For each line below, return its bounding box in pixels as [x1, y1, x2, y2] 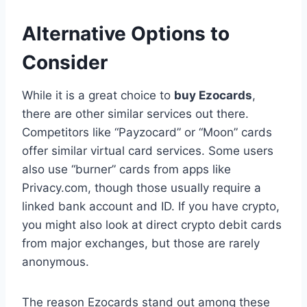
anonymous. [22, 254, 89, 269]
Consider [22, 50, 108, 74]
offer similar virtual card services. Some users [22, 143, 273, 158]
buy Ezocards [174, 88, 252, 102]
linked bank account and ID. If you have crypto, [22, 199, 280, 213]
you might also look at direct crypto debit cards [22, 217, 282, 232]
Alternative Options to [22, 21, 230, 45]
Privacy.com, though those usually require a [22, 180, 261, 195]
